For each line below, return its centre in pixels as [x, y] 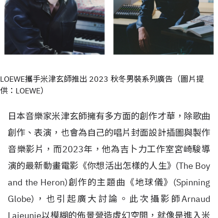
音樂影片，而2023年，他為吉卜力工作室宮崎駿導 [109, 149]
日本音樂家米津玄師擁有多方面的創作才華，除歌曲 [109, 116]
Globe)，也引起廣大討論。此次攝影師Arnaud [109, 199]
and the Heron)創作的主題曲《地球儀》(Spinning [109, 182]
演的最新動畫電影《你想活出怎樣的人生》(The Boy [109, 166]
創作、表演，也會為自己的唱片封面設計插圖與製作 [109, 133]
